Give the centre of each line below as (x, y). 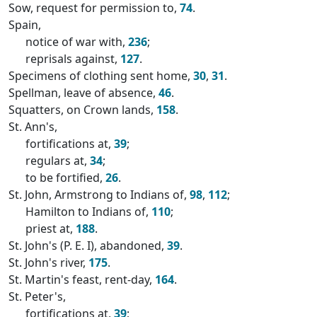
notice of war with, (77, 42)
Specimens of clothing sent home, (101, 76)
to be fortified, (65, 178)
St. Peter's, (37, 296)
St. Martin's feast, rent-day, (82, 279)
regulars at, (58, 161)
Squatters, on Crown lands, (82, 110)
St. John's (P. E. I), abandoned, (88, 246)
